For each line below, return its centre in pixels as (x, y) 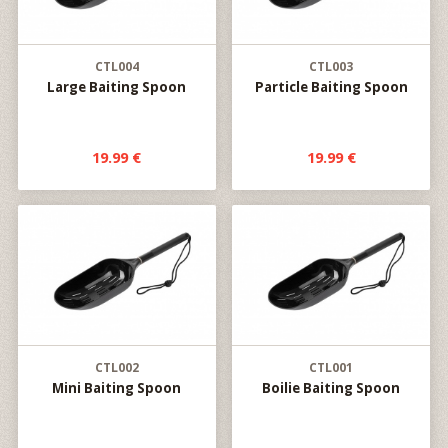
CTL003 (331, 66)
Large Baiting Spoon (117, 87)
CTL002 (116, 367)
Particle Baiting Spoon (331, 87)
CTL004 (116, 66)
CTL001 (331, 367)
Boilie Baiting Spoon (331, 388)
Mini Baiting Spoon (117, 388)
